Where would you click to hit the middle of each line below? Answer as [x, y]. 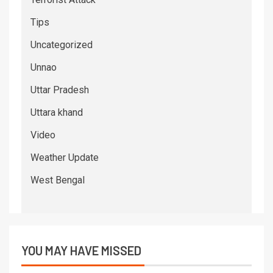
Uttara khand [57, 112]
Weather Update [65, 157]
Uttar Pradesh [60, 90]
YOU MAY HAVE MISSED [81, 250]
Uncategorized [62, 44]
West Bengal [58, 180]
